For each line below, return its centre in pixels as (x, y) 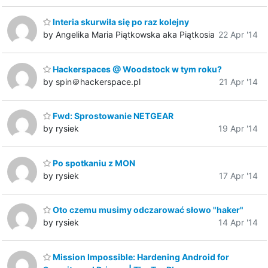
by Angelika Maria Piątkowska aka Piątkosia (129, 35)
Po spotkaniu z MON (93, 163)
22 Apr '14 (238, 35)
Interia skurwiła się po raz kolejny (120, 22)
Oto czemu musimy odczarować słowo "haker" (147, 210)
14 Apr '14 (238, 223)
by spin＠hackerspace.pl (92, 81)
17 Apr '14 (238, 175)
